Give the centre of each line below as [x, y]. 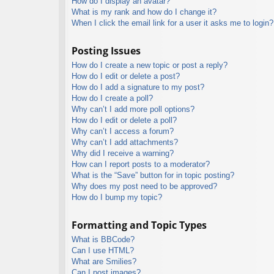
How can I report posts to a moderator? [141, 164]
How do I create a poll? [112, 98]
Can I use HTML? [103, 250]
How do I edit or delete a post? [126, 76]
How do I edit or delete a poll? [124, 120]
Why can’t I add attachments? [125, 142]
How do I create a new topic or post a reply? [150, 65]
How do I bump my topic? [117, 197]
